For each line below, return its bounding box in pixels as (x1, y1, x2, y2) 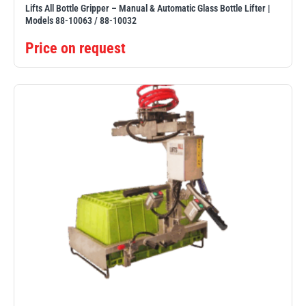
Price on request (25, 40, 126, 57)
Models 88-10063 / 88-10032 (25, 15, 137, 27)
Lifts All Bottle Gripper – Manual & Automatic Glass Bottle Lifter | (25, 3, 270, 14)
